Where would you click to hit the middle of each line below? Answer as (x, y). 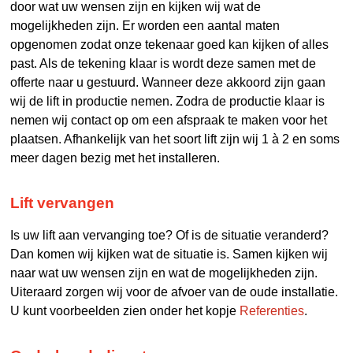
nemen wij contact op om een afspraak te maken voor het (169, 120)
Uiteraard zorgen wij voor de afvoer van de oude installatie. (175, 292)
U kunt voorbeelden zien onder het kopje (125, 311)
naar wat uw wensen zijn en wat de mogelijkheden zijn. (164, 273)
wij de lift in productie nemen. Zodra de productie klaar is (168, 101)
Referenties (272, 311)
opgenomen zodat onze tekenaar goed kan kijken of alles (170, 45)
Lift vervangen (63, 203)
